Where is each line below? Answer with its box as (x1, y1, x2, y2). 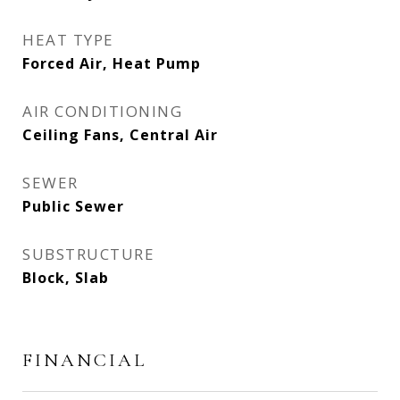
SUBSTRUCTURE (22, 244, 154, 264)
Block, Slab (22, 268, 109, 287)
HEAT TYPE (22, 29, 114, 50)
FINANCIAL (22, 349, 146, 371)
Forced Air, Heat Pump (22, 54, 201, 73)
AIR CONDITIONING (22, 101, 182, 121)
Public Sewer (22, 196, 124, 216)
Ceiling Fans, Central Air (22, 125, 218, 145)
